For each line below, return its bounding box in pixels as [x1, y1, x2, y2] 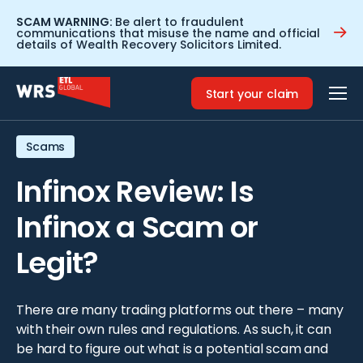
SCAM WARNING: [16, 14, 115, 30]
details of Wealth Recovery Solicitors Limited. [16, 36, 281, 53]
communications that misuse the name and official [16, 25, 320, 41]
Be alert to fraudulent [115, 14, 244, 30]
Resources [62, 64, 120, 80]
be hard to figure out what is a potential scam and [16, 340, 328, 358]
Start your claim [205, 86, 299, 103]
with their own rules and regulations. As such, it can [16, 320, 331, 339]
